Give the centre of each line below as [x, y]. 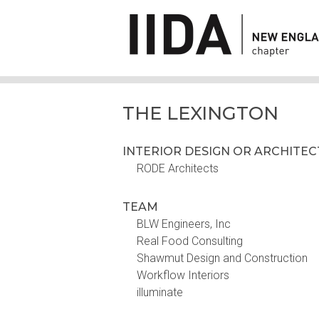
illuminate [160, 292]
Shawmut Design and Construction [222, 258]
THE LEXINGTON [200, 113]
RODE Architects [178, 168]
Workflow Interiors [183, 275]
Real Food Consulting [190, 241]
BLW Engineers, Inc [184, 224]
